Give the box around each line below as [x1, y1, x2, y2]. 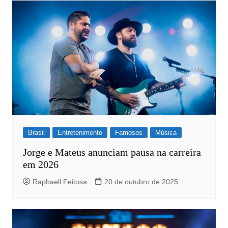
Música [155, 128, 177, 136]
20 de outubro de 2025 [104, 177, 178, 186]
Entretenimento [57, 128, 102, 136]
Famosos [115, 128, 142, 136]
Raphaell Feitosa [32, 177, 87, 186]
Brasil [27, 128, 45, 136]
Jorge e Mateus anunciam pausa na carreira [22, 146, 201, 158]
